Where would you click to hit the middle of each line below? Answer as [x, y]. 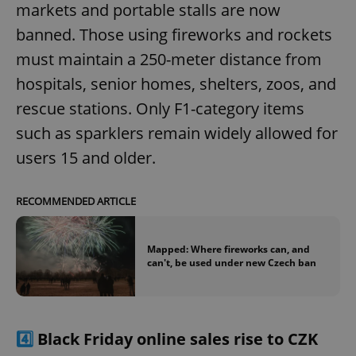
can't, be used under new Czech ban [232, 263]
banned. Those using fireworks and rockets [174, 35]
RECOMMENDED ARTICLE [76, 201]
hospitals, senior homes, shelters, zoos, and [176, 84]
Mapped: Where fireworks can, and [228, 250]
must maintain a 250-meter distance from [169, 60]
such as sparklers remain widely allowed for [177, 133]
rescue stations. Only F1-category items [160, 109]
